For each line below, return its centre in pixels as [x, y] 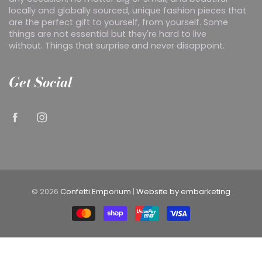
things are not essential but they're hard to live [108, 34]
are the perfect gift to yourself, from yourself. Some [118, 23]
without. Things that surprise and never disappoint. [117, 46]
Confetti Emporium [96, 192]
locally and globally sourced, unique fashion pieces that [127, 11]
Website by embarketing [183, 192]
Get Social [40, 82]
